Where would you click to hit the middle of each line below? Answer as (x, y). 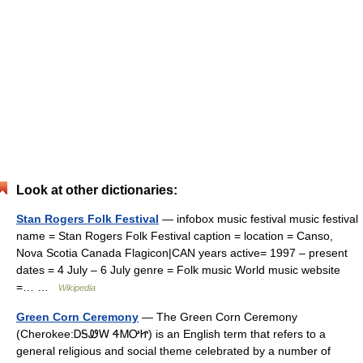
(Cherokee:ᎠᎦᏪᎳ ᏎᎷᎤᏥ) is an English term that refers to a (171, 334)
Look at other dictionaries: (97, 190)
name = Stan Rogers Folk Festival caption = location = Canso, (175, 236)
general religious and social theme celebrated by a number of (173, 351)
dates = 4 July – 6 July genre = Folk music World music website (178, 270)
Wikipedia (77, 288)
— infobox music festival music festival (258, 219)
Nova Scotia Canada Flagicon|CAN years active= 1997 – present (182, 253)
